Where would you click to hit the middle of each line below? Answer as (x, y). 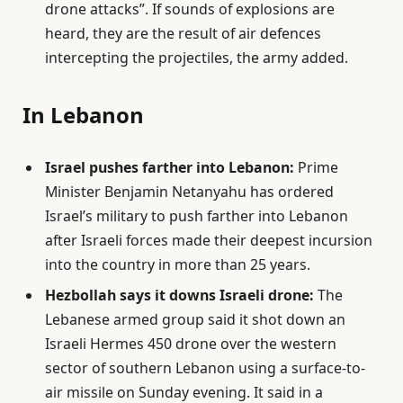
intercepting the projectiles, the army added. (197, 57)
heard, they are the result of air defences (183, 33)
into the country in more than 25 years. (178, 264)
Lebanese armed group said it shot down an (195, 319)
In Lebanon (83, 114)
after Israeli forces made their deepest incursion (209, 240)
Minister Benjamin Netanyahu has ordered (189, 192)
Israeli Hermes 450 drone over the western (191, 344)
